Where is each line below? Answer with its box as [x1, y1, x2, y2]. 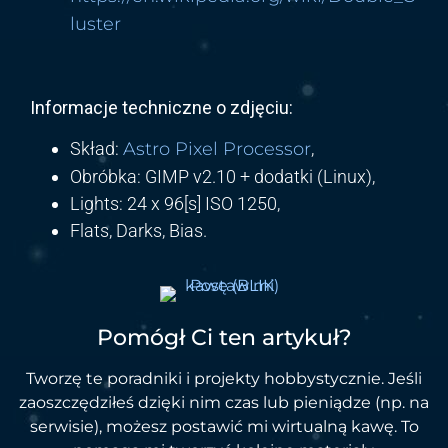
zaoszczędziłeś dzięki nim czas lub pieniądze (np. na [19, 392, 429, 412]
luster [70, 12, 121, 35]
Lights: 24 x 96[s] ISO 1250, [70, 192, 280, 214]
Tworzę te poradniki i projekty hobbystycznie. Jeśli [26, 368, 422, 388]
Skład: [70, 137, 123, 159]
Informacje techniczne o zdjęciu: [30, 96, 293, 118]
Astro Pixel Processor [123, 137, 311, 160]
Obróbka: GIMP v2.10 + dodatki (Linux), [70, 165, 375, 187]
